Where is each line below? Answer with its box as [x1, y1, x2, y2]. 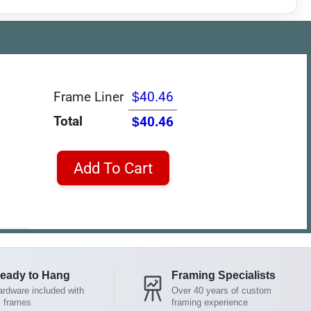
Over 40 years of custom [171, 285, 271, 296]
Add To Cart [74, 158, 153, 177]
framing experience [171, 296, 248, 308]
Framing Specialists [171, 269, 276, 281]
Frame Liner [53, 88, 124, 105]
